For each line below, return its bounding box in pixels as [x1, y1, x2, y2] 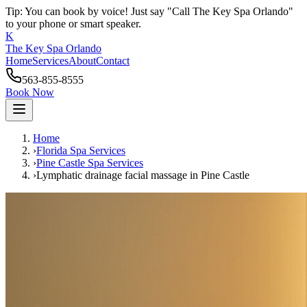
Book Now [5, 86, 54, 98]
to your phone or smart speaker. [5, 18, 141, 29]
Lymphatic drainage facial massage [36, 169, 187, 181]
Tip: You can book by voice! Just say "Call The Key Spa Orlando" [5, 5, 293, 17]
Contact [96, 55, 130, 66]
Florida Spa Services [36, 145, 125, 156]
